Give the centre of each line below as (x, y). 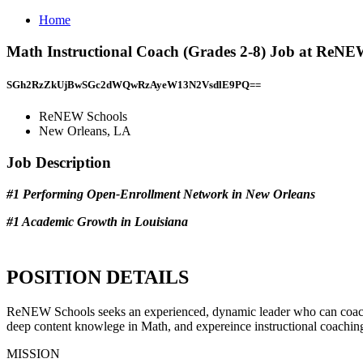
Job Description (59, 162)
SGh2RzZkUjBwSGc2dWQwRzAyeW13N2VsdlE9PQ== (134, 84)
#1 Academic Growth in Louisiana (97, 221)
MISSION (33, 354)
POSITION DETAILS (98, 278)
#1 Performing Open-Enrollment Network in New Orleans (161, 194)
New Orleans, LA (85, 131)
